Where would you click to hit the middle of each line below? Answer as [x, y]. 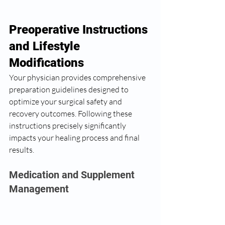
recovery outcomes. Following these [71, 114]
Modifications [46, 63]
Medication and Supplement [73, 175]
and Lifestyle [46, 46]
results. [22, 150]
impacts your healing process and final [75, 138]
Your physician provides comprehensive [78, 77]
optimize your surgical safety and [66, 101]
